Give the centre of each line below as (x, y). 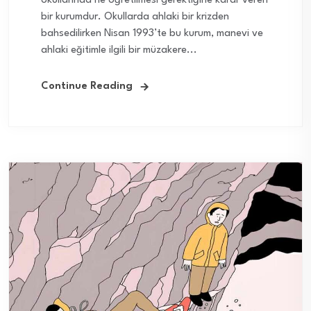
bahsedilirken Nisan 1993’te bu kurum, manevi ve (152, 34)
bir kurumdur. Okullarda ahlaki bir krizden (135, 17)
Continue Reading (87, 87)
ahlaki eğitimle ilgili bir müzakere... (119, 51)
